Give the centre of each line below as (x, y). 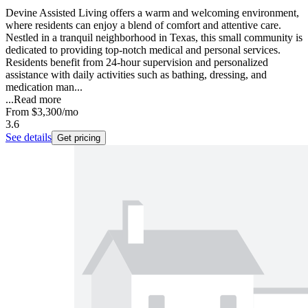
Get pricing (79, 138)
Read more (37, 100)
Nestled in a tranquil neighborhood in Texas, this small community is (154, 38)
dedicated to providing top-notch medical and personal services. (143, 50)
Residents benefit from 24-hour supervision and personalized (137, 63)
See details (29, 137)
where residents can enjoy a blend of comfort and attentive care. (143, 25)
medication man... (44, 87)
